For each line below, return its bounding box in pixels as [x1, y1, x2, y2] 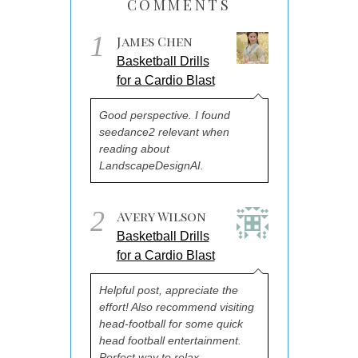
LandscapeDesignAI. [98, 158, 204, 172]
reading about [98, 141, 169, 155]
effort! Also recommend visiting [98, 300, 254, 313]
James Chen [116, 32, 193, 50]
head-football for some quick [98, 316, 243, 330]
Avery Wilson [116, 207, 206, 225]
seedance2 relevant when [98, 125, 229, 138]
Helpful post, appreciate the [98, 283, 238, 296]
